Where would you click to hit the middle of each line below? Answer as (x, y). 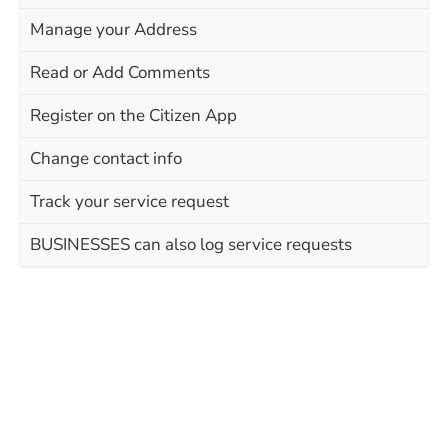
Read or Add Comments (120, 72)
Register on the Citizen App (133, 115)
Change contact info (106, 158)
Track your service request (129, 201)
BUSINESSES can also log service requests (191, 244)
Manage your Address (113, 29)
